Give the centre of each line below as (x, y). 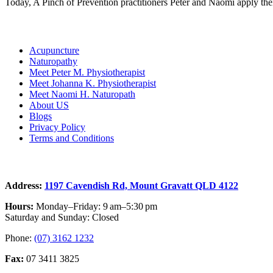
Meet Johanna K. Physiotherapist (93, 83)
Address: (25, 186)
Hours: (20, 207)
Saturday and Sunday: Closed (62, 218)
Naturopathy (53, 61)
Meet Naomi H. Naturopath (82, 94)
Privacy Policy (57, 127)
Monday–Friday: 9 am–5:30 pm (97, 207)
